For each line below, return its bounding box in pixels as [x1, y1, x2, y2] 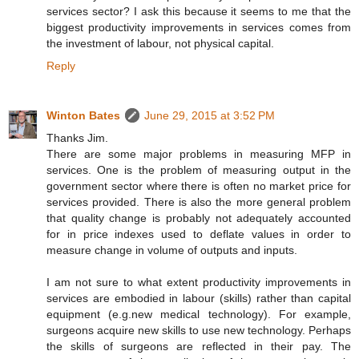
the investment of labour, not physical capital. [46, 37, 274, 50]
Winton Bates [46, 109, 120, 123]
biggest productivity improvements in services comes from [46, 21, 351, 34]
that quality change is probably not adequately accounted [46, 212, 351, 225]
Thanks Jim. [46, 131, 108, 145]
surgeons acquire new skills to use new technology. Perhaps [46, 324, 351, 337]
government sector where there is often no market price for [46, 179, 351, 193]
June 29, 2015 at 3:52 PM [144, 109, 275, 123]
